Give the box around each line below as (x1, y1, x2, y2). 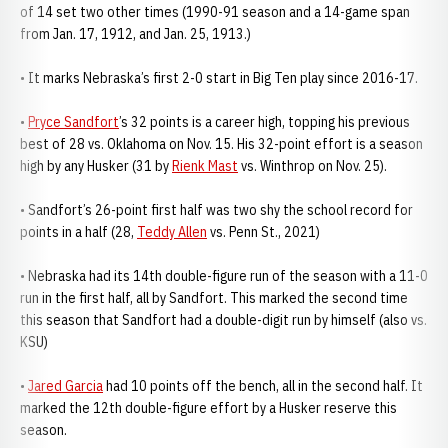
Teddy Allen (137, 223, 207, 241)
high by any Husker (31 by (20, 157, 172, 175)
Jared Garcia (28, 377, 103, 395)
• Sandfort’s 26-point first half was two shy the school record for (20, 201, 413, 219)
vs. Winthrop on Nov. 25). (238, 157, 390, 175)
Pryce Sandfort (28, 113, 119, 131)
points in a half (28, (20, 223, 137, 241)
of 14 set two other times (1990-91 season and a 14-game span (20, 3, 410, 21)
